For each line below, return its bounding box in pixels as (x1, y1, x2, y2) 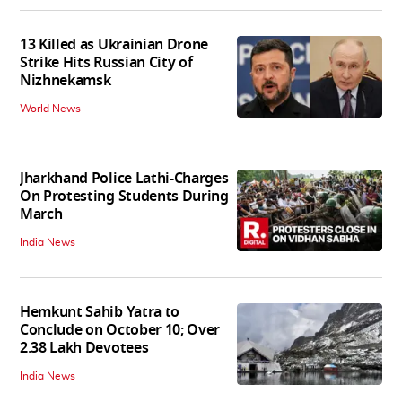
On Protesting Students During (20, 186, 229, 208)
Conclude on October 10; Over (20, 319, 221, 342)
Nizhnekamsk (20, 70, 111, 92)
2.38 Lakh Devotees (20, 337, 149, 360)
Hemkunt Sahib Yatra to (20, 301, 179, 324)
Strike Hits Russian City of (20, 52, 193, 74)
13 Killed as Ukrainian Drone (20, 34, 209, 57)
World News (20, 103, 81, 115)
